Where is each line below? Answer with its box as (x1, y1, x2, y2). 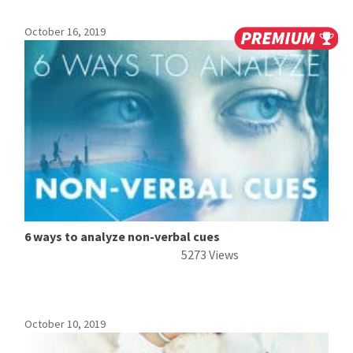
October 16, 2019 (24, 24, 106, 39)
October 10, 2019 (24, 316, 106, 331)
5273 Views (180, 246, 239, 262)
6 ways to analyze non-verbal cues (24, 228, 221, 244)
